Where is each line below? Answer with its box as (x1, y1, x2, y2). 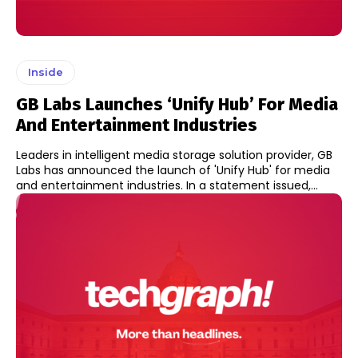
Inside (28, 65, 63, 78)
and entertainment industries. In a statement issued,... (186, 177, 318, 193)
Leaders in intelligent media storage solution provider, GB (16, 146, 332, 163)
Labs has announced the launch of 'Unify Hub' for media (16, 161, 330, 178)
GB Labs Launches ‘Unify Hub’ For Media (16, 93, 338, 115)
